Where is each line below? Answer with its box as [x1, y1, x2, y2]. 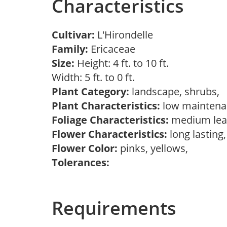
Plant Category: [52, 85, 129, 98]
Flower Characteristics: [52, 127, 167, 141]
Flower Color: [52, 141, 118, 155]
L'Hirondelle [97, 28, 158, 42]
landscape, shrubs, [129, 85, 224, 98]
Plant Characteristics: [52, 99, 160, 112]
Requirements [52, 196, 176, 220]
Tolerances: [52, 156, 109, 169]
